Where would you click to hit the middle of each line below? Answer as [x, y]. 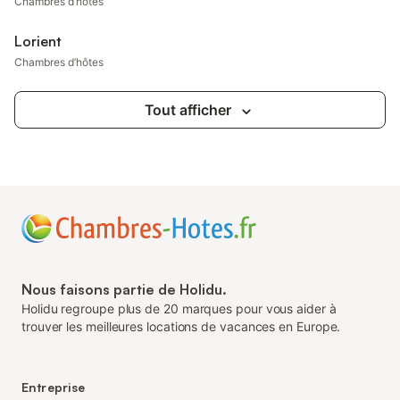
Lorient [38, 41]
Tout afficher [187, 110]
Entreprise [54, 387]
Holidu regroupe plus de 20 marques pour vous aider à [179, 308]
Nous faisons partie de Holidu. [124, 289]
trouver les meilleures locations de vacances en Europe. [181, 326]
